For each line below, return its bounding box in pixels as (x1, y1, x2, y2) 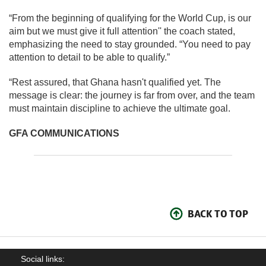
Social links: (21, 254, 65, 264)
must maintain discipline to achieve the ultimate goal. (9, 103, 230, 113)
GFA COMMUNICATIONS (9, 128, 119, 138)
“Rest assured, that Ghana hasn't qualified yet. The (9, 77, 221, 87)
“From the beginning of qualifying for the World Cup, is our (9, 12, 251, 23)
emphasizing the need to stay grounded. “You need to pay (9, 39, 251, 49)
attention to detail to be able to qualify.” (9, 52, 170, 62)
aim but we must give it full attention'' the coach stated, (9, 26, 235, 36)
